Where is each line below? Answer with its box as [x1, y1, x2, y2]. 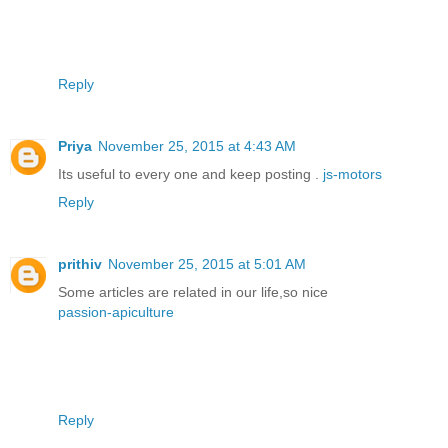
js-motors [323, 165, 382, 182]
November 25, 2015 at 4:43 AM [98, 137, 296, 154]
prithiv [58, 255, 102, 272]
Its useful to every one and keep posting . [58, 165, 323, 182]
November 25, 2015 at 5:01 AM [108, 255, 306, 272]
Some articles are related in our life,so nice [58, 283, 328, 300]
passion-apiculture [58, 303, 174, 320]
